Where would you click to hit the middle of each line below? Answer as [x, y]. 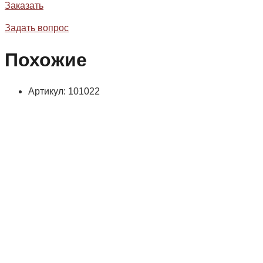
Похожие [46, 60]
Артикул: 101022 [64, 92]
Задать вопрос [37, 28]
